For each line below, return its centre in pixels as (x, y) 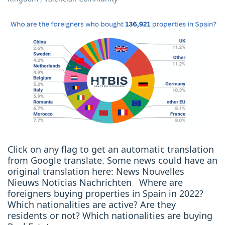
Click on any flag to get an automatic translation (111, 149)
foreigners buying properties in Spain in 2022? (105, 194)
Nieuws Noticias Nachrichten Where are (95, 183)
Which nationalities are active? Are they (92, 205)
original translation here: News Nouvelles (96, 172)
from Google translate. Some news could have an (113, 160)
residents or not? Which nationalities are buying (110, 216)
